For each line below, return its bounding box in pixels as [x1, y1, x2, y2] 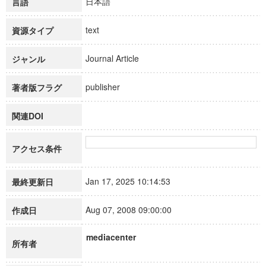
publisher [85, 81, 131, 93]
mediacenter [86, 231, 136, 243]
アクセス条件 [12, 142, 62, 154]
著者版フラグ [12, 81, 62, 93]
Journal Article [85, 52, 150, 64]
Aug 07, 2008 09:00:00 [85, 204, 182, 216]
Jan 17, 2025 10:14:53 [85, 175, 181, 187]
